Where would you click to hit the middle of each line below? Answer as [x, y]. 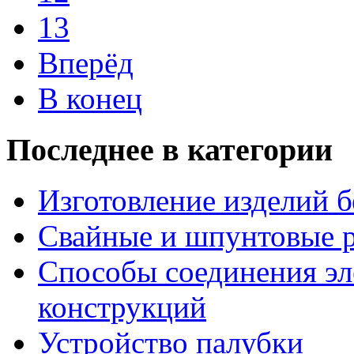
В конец [90, 98]
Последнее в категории [169, 149]
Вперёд [86, 62]
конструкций [122, 307]
